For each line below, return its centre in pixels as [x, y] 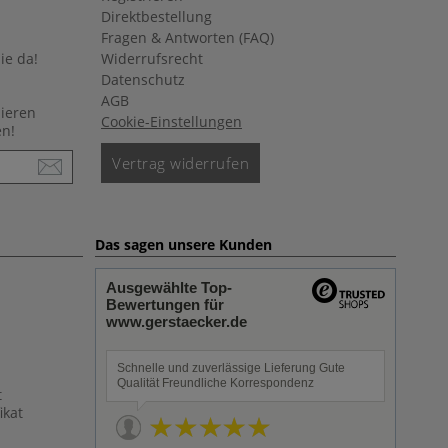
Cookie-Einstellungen [171, 121]
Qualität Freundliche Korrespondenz [215, 383]
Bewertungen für [165, 304]
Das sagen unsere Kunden [183, 244]
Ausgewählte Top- [169, 287]
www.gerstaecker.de [176, 321]
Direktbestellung [156, 16]
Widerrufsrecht [152, 58]
